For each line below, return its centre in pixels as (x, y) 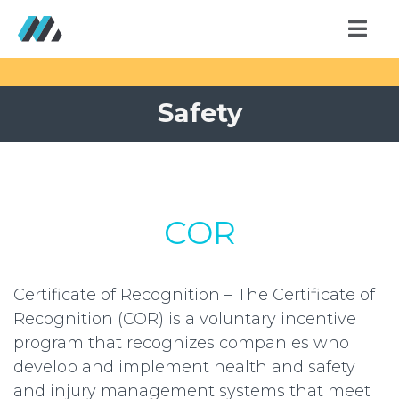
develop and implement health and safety (184, 367)
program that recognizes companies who (181, 343)
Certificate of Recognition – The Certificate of (194, 295)
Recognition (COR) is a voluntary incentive (185, 319)
